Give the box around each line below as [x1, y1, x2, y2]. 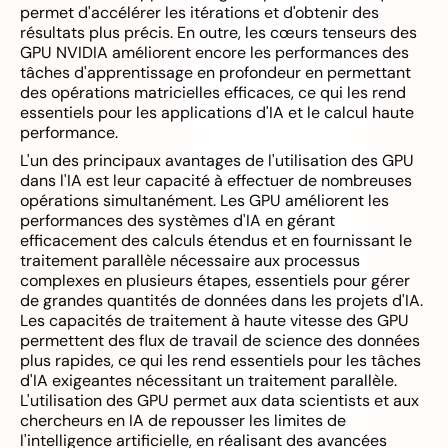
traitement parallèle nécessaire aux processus [20, 250, 360, 271]
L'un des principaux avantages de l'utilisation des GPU [20, 150, 414, 171]
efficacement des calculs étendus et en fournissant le [20, 230, 412, 251]
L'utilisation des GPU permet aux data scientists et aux [20, 390, 419, 411]
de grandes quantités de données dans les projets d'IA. [20, 290, 423, 311]
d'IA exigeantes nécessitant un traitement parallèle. [20, 370, 397, 391]
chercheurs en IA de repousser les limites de [20, 410, 346, 431]
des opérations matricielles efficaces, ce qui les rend [20, 82, 406, 103]
